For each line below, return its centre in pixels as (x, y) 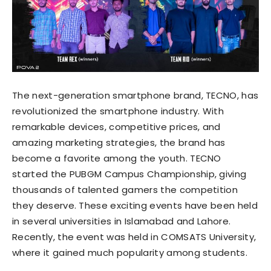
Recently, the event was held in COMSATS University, (134, 237)
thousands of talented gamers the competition (125, 190)
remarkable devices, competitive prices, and (116, 127)
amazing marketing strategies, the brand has (119, 143)
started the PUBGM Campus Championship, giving (129, 174)
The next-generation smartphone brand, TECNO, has (135, 96)
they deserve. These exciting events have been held (135, 206)
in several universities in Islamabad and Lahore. (122, 221)
